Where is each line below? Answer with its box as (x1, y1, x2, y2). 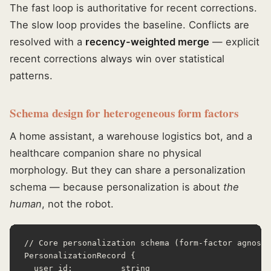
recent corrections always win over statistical (10, 53, 224, 65)
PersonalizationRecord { (24, 251, 135, 261)
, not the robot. (42, 198, 114, 211)
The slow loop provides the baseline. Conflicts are (10, 19, 249, 31)
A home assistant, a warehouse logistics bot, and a (10, 130, 252, 143)
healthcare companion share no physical (10, 147, 201, 160)
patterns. (10, 70, 53, 82)
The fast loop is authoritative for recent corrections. (10, 2, 257, 15)
